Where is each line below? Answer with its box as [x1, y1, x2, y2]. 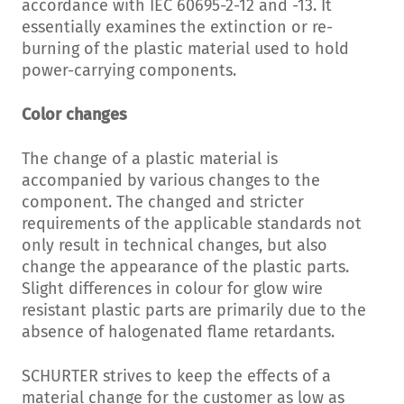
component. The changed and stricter [22, 192, 304, 213]
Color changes [22, 105, 127, 125]
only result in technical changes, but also [22, 235, 327, 256]
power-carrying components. [22, 60, 236, 81]
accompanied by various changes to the [22, 170, 320, 191]
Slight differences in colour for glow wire [22, 279, 323, 299]
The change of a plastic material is [22, 149, 278, 170]
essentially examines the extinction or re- [22, 17, 333, 38]
